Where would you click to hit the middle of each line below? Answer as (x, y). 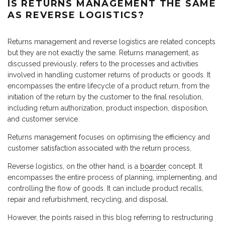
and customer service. (43, 119)
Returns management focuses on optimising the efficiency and (109, 137)
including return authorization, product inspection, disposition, (108, 108)
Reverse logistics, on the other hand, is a (74, 166)
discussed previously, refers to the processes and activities (103, 64)
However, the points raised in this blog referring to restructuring (110, 217)
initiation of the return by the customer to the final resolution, (105, 97)
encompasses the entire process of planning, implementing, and (112, 177)
